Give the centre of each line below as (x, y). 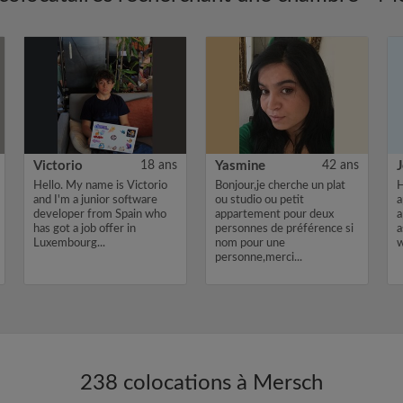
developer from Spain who (100, 215)
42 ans (340, 166)
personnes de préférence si (284, 229)
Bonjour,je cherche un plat (280, 186)
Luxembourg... (69, 243)
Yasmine (240, 166)
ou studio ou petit (260, 200)
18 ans (159, 166)
